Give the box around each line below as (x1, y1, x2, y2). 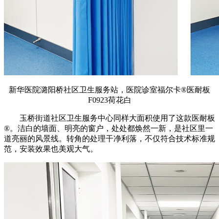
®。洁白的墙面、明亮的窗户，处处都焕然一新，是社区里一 (4, 124, 213, 132)
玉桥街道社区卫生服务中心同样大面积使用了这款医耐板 (20, 113, 215, 122)
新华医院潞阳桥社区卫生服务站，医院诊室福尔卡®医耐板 (9, 85, 210, 94)
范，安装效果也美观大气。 (4, 144, 98, 153)
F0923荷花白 (88, 95, 131, 104)
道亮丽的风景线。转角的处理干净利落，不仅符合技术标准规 (4, 134, 215, 143)
